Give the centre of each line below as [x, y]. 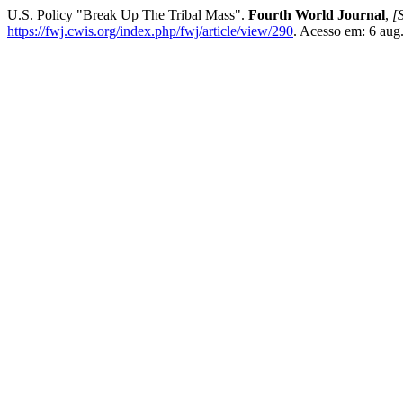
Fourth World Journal [317, 15]
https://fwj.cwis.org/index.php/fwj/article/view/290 [150, 31]
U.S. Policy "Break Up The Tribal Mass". [128, 15]
